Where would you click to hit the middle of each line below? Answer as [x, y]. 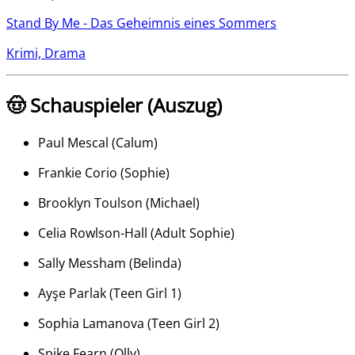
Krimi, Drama [46, 53]
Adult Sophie [193, 233]
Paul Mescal [73, 142]
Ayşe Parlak [72, 293]
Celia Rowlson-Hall [93, 233]
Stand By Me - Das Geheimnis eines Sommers [141, 23]
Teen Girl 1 [145, 293]
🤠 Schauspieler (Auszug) [114, 105]
